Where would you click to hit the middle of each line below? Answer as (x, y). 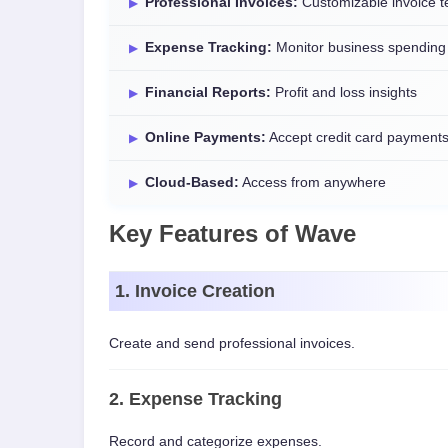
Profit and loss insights (344, 92)
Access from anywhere (312, 182)
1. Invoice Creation (195, 291)
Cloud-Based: (192, 182)
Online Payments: (205, 137)
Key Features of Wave (232, 233)
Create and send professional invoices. (232, 343)
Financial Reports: (208, 92)
